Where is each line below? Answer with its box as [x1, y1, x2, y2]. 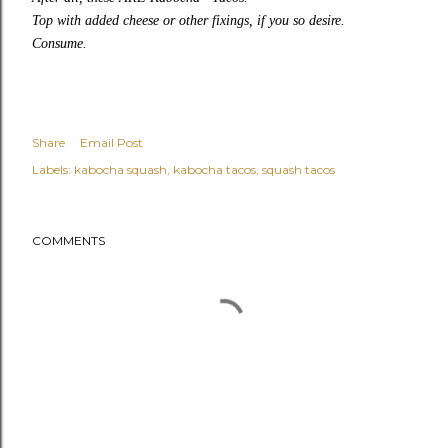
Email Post [80, 135, 143, 151]
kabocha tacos [173, 162, 256, 178]
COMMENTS [32, 233, 105, 249]
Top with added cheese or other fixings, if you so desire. [32, 13, 345, 29]
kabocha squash [74, 162, 167, 178]
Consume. [32, 36, 87, 52]
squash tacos [262, 162, 335, 178]
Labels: [32, 162, 71, 178]
